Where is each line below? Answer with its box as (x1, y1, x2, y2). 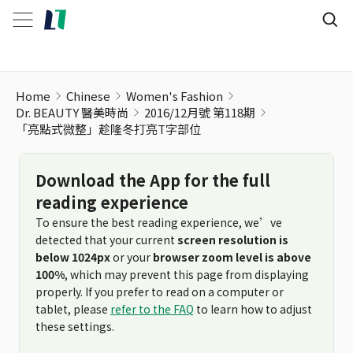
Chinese (66, 87, 110, 104)
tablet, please (35, 301, 110, 317)
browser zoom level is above (153, 249, 311, 265)
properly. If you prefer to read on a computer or (35, 284, 284, 299)
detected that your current (35, 232, 177, 247)
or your (110, 249, 153, 265)
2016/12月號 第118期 (144, 104, 255, 121)
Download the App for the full (35, 169, 270, 191)
